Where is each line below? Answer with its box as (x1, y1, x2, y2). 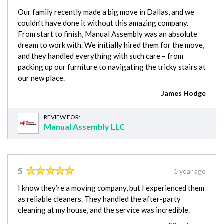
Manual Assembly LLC (44, 122, 125, 132)
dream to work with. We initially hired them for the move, (18, 40, 204, 50)
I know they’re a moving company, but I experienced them (18, 183, 204, 193)
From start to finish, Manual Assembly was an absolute (18, 29, 197, 39)
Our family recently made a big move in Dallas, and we (18, 7, 194, 17)
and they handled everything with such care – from (18, 51, 183, 61)
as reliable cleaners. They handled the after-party (18, 194, 181, 204)
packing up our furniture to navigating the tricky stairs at (18, 62, 206, 72)
